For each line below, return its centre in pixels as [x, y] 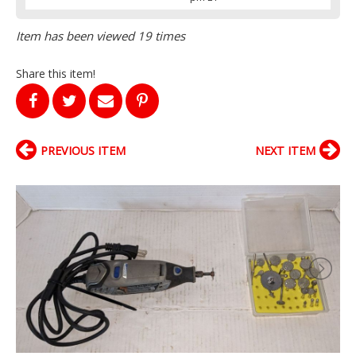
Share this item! [56, 73]
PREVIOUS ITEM [83, 150]
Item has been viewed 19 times [101, 35]
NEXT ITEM [285, 150]
